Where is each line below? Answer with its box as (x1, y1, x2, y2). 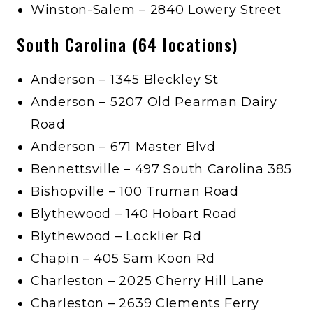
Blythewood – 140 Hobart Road (31, 205, 238, 221)
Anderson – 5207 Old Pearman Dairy (31, 94, 277, 110)
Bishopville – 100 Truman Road (31, 183, 239, 199)
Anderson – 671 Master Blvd (31, 138, 216, 154)
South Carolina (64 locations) (17, 32, 238, 57)
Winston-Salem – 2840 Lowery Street (31, 2, 282, 18)
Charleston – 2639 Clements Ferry (31, 295, 260, 311)
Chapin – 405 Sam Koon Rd (31, 250, 215, 266)
